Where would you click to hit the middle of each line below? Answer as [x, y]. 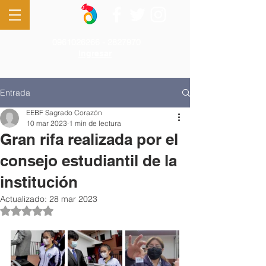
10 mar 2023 [47, 123]
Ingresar [95, 53]
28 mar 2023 [73, 199]
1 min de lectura [95, 123]
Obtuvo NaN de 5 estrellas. [77, 210]
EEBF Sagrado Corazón [64, 113]
